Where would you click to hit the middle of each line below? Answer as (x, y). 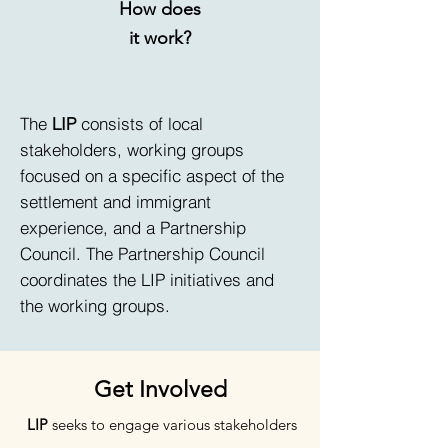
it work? (160, 38)
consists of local (139, 123)
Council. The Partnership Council (142, 253)
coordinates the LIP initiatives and (147, 279)
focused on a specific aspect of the (152, 175)
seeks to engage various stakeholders (172, 424)
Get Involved (160, 389)
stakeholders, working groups (132, 149)
